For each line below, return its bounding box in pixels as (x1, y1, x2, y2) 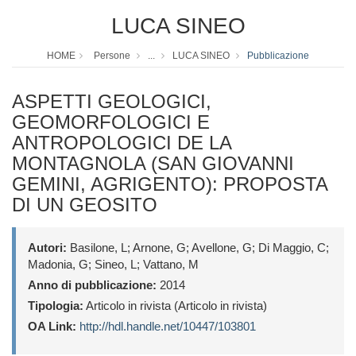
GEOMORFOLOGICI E (12, 111, 210, 133)
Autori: (28, 241, 67, 255)
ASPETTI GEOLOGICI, (12, 91, 211, 113)
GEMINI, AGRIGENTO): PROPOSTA (12, 173, 327, 195)
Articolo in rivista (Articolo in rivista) (83, 299, 267, 313)
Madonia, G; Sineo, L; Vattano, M (28, 257, 199, 272)
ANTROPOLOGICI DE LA (12, 132, 231, 154)
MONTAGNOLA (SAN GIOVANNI (12, 153, 294, 175)
